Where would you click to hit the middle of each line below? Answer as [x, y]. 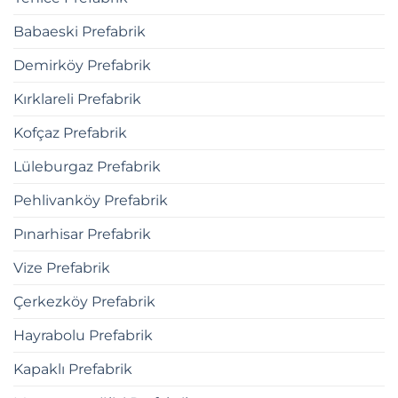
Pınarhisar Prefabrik [82, 234]
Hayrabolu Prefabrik [83, 335]
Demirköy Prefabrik [82, 65]
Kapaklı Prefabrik [73, 369]
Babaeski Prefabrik [80, 31]
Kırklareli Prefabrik [77, 99]
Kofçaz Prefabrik [70, 132]
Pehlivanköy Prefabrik [91, 200]
